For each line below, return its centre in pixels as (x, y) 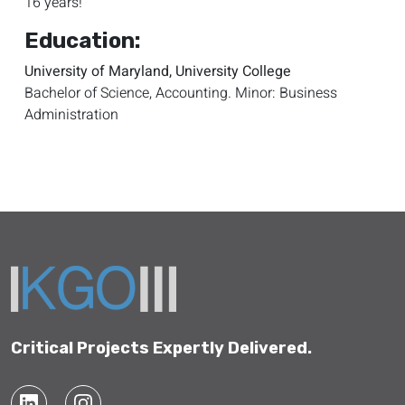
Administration (71, 114)
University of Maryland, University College (158, 71)
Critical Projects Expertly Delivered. (161, 348)
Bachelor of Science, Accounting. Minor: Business (181, 93)
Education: (83, 40)
